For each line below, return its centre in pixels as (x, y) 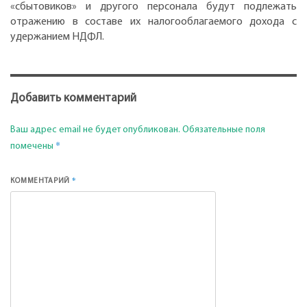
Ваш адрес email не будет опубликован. (95, 130)
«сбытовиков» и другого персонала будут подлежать (153, 7)
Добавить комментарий (73, 98)
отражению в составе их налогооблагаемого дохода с (153, 22)
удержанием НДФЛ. (57, 37)
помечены (33, 147)
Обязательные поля (224, 130)
